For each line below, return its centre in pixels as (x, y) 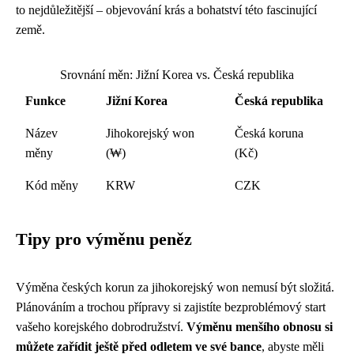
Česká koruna (269, 133)
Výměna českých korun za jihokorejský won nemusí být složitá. (175, 287)
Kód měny (52, 185)
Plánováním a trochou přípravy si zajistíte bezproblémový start (171, 307)
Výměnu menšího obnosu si (260, 327)
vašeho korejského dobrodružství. (101, 327)
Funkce (45, 101)
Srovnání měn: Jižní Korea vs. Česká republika (177, 75)
